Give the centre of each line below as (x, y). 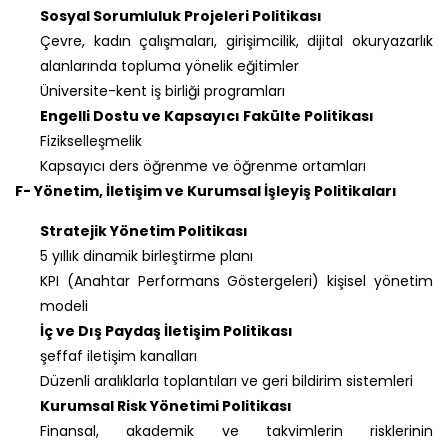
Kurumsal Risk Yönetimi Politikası (166, 405)
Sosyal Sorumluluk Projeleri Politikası (181, 15)
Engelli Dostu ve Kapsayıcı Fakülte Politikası (207, 115)
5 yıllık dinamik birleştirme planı (146, 255)
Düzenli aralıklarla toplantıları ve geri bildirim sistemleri (226, 380)
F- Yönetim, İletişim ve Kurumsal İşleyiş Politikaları (206, 190)
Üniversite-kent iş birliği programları (162, 90)
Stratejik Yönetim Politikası (144, 230)
